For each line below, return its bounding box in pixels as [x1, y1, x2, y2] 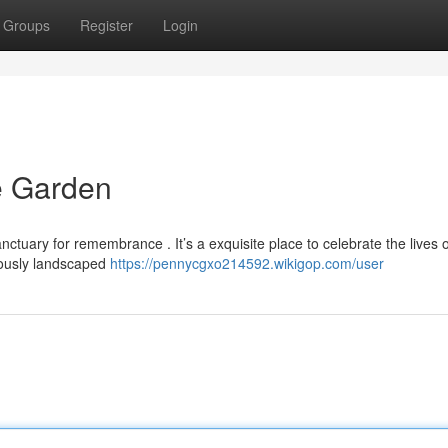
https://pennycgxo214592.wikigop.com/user [110, 253, 384, 273]
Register [80, 15, 133, 35]
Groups [3, 15, 50, 35]
